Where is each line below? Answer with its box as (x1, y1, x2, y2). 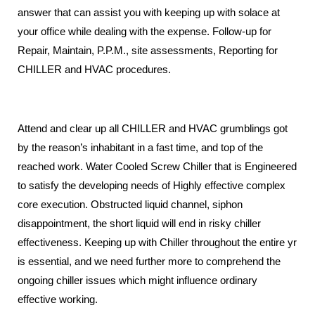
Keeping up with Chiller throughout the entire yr (84, 236, 297, 248)
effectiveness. (18, 236, 84, 248)
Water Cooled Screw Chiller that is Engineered (86, 160, 297, 172)
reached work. (18, 160, 86, 172)
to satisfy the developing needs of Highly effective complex (18, 179, 285, 191)
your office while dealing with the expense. (18, 25, 212, 37)
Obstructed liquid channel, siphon (91, 198, 243, 210)
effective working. (18, 293, 98, 305)
